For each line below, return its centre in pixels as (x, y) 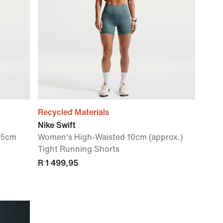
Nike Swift (57, 125)
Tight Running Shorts (79, 149)
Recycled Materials (73, 112)
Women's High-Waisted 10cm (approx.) (110, 137)
